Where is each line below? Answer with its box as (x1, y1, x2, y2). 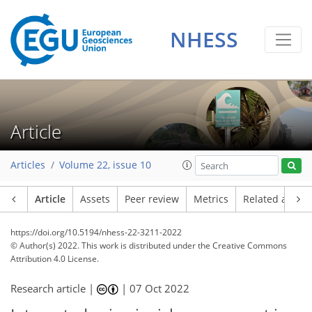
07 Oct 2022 (130, 281, 190, 295)
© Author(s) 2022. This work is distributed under (10, 240, 198, 251)
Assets (80, 193, 110, 205)
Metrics (194, 193, 228, 205)
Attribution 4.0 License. (10, 253, 99, 265)
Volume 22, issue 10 (59, 159, 151, 172)
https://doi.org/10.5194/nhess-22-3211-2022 (10, 226, 182, 238)
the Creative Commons (198, 240, 287, 251)
